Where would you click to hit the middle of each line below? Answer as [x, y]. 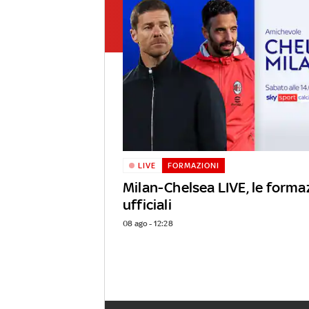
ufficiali [147, 205]
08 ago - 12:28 [148, 224]
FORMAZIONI [193, 166]
